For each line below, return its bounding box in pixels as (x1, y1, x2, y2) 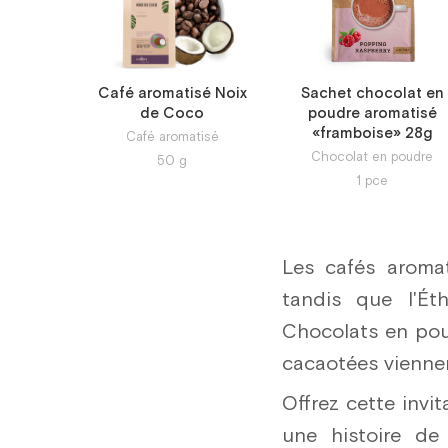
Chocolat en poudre (311, 149, 433, 167)
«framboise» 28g (312, 124, 432, 144)
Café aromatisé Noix (97, 84, 247, 104)
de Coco (140, 104, 204, 124)
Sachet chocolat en (300, 84, 444, 104)
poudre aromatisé (307, 104, 437, 124)
